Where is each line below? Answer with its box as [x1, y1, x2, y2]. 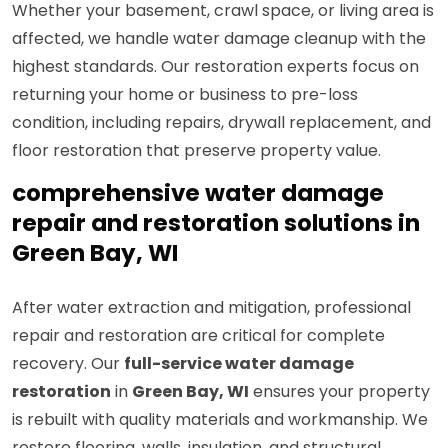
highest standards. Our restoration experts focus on [12, 55, 419, 79]
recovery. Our [12, 352, 124, 376]
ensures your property [249, 380, 430, 404]
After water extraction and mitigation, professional [12, 296, 411, 320]
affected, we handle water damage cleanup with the [12, 27, 426, 51]
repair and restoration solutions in [12, 207, 420, 240]
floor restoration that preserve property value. [12, 139, 381, 163]
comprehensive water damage [12, 177, 384, 210]
